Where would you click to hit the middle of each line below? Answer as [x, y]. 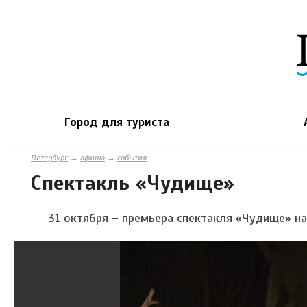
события [132, 157]
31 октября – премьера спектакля [142, 218]
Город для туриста [116, 122]
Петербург [49, 157]
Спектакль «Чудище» [133, 183]
